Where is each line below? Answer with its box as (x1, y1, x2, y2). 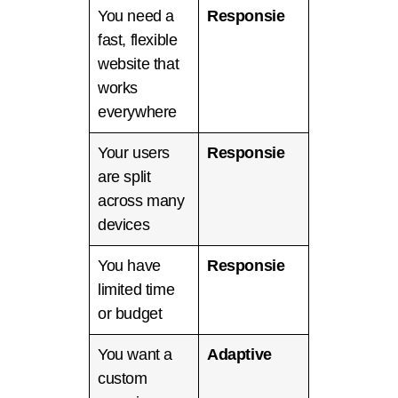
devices (98, 216, 150, 235)
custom (98, 370, 147, 388)
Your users (98, 144, 170, 163)
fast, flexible (98, 31, 178, 50)
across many (98, 192, 185, 211)
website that (98, 55, 179, 74)
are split (98, 168, 151, 187)
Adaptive (207, 346, 272, 364)
